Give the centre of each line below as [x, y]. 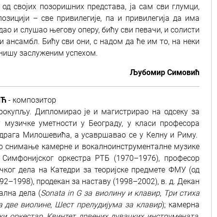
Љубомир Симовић [165, 72]
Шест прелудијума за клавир [108, 205]
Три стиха [181, 193]
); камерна [181, 205]
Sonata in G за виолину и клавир [100, 193]
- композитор [31, 100]
